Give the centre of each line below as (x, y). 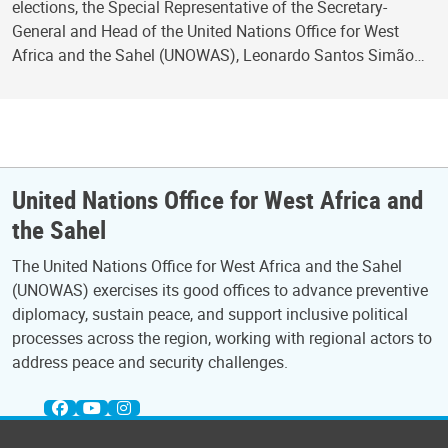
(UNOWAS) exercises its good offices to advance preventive (220, 290)
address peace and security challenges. (150, 362)
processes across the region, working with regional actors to (222, 338)
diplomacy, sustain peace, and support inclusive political (210, 314)
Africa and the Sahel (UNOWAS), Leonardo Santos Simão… (218, 55)
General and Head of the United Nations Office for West (205, 31)
